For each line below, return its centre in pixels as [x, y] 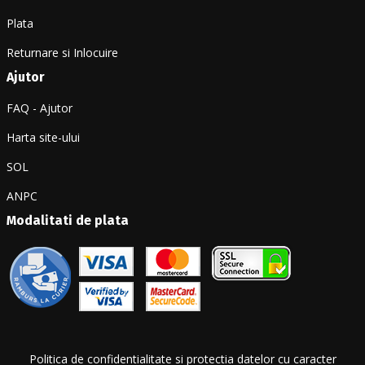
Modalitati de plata [68, 221]
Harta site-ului [43, 138]
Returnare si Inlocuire [62, 53]
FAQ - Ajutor [40, 108]
